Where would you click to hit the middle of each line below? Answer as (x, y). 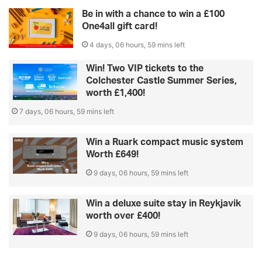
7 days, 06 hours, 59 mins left (67, 111)
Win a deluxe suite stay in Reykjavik (163, 203)
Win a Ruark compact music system (165, 142)
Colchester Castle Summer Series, (161, 80)
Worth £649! (112, 154)
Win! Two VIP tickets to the (145, 68)
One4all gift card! (120, 26)
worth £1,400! (116, 93)
